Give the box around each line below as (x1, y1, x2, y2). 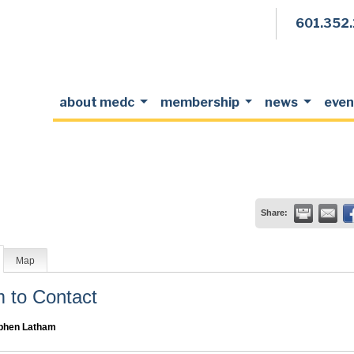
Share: (260, 208, 288, 217)
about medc (58, 95, 137, 110)
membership (160, 95, 242, 110)
